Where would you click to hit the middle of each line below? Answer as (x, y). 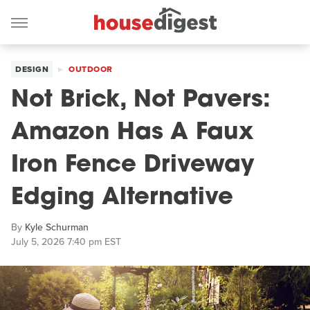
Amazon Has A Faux (132, 133)
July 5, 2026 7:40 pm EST (66, 242)
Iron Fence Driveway (133, 166)
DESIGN (32, 69)
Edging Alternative (122, 198)
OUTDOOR (91, 69)
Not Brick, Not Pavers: (141, 101)
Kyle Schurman (57, 227)
